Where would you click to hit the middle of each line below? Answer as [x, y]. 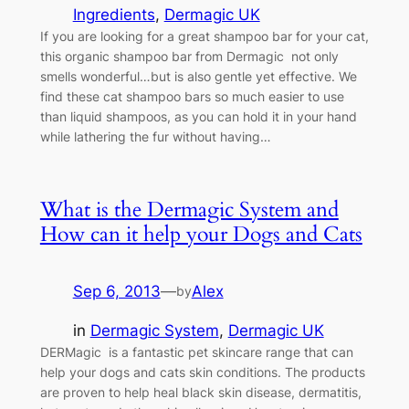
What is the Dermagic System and [189, 209]
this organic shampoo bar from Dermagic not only [189, 56]
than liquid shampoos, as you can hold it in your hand [198, 116]
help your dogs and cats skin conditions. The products [202, 372]
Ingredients [114, 14]
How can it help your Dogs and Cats [201, 234]
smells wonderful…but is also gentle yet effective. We [198, 76]
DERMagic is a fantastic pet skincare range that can [196, 351]
